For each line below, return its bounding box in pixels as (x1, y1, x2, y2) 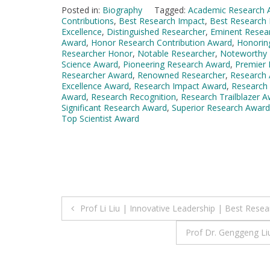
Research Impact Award (134, 80, 227, 92)
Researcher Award (61, 69, 133, 81)
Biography (102, 4, 142, 16)
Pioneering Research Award (123, 58, 230, 70)
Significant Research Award (61, 101, 167, 113)
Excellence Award (61, 80, 129, 92)
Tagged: (154, 4, 188, 16)
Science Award (61, 58, 118, 70)
